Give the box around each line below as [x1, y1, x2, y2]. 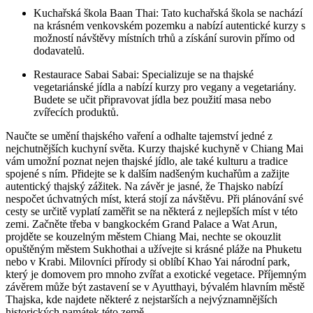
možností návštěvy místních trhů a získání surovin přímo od [34, 32, 295, 45]
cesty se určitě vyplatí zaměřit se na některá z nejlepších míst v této [6, 205, 298, 218]
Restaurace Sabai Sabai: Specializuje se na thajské [34, 68, 254, 81]
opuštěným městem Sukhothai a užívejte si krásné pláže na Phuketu [6, 243, 302, 256]
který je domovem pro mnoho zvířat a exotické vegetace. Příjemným [6, 268, 306, 281]
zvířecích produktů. [34, 106, 119, 119]
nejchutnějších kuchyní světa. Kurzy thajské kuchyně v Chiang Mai [6, 143, 303, 155]
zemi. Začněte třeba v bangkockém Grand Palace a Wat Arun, [6, 218, 277, 231]
